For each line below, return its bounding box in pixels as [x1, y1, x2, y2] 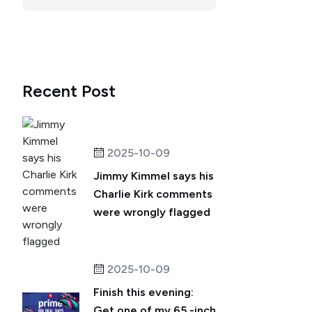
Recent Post [22, 81, 116, 101]
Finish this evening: [93, 286, 194, 299]
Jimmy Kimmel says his [93, 169, 214, 182]
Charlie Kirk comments [93, 187, 212, 201]
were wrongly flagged [93, 205, 210, 219]
